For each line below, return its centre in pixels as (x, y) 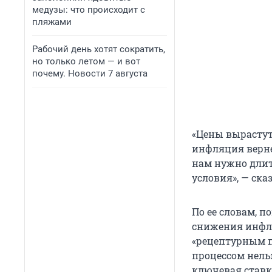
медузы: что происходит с (89, 10)
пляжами (52, 22)
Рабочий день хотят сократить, (99, 49)
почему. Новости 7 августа (90, 73)
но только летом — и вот (86, 61)
